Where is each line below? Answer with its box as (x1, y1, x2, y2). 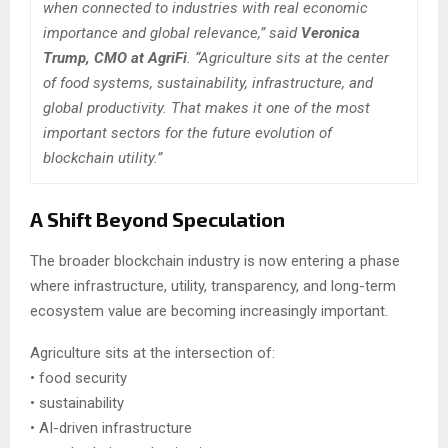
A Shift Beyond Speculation (30, 207, 285, 232)
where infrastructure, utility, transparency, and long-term (30, 277, 396, 296)
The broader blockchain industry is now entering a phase (30, 252, 400, 271)
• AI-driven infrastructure (30, 419, 192, 438)
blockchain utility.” (43, 149, 162, 168)
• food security (30, 369, 127, 388)
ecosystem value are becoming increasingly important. (30, 302, 388, 321)
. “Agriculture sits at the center (187, 49, 389, 68)
